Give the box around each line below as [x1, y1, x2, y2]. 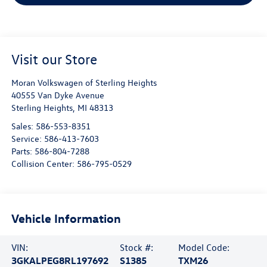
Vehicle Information [11, 210, 121, 225]
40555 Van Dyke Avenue [11, 89, 104, 101]
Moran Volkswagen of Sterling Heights [11, 77, 157, 89]
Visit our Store [11, 50, 97, 69]
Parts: [11, 145, 35, 157]
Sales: [11, 120, 36, 132]
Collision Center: [11, 158, 77, 170]
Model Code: [178, 241, 229, 254]
